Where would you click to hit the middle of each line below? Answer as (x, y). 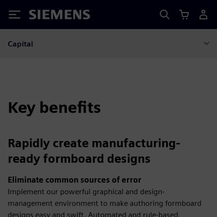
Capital (21, 44)
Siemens (45, 16)
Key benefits (54, 107)
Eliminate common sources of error (75, 180)
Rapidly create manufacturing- (94, 143)
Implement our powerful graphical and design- (86, 192)
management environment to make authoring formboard (105, 203)
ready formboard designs (79, 159)
